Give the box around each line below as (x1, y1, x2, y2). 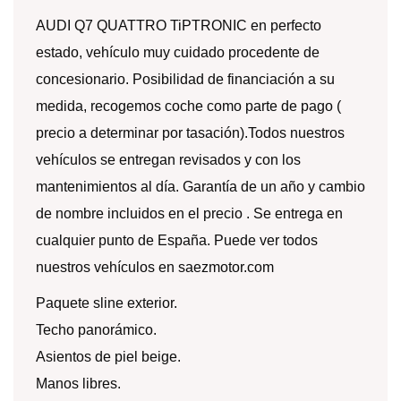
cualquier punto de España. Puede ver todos (36, 233, 318, 248)
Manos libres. (36, 376, 121, 391)
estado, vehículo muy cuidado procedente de (36, 45, 320, 60)
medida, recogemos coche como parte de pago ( (36, 98, 341, 114)
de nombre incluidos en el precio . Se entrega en (36, 206, 343, 221)
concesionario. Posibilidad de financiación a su (36, 72, 335, 87)
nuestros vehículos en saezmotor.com (36, 260, 274, 275)
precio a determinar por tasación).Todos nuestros (36, 125, 345, 141)
